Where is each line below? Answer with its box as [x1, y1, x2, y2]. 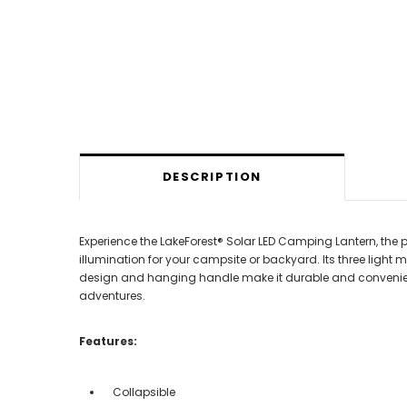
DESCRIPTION [162, 168, 262, 186]
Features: [79, 333, 137, 349]
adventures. [79, 287, 145, 303]
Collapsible [113, 383, 178, 400]
